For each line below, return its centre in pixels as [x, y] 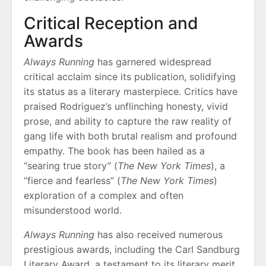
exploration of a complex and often [104, 196]
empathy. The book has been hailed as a [114, 151]
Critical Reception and [111, 23]
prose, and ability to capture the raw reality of [128, 121]
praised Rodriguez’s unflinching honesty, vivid [126, 107]
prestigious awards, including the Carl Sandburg [132, 250]
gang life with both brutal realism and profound [130, 136]
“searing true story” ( [71, 166]
